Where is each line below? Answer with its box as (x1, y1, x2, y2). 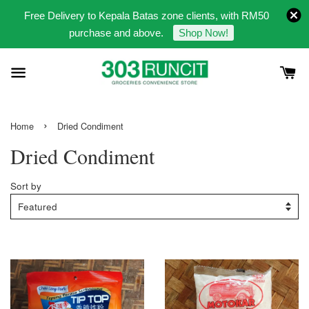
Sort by (10, 179, 41, 192)
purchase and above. (68, 27, 166, 39)
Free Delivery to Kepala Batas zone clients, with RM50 (23, 10, 269, 21)
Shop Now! (178, 27, 228, 39)
